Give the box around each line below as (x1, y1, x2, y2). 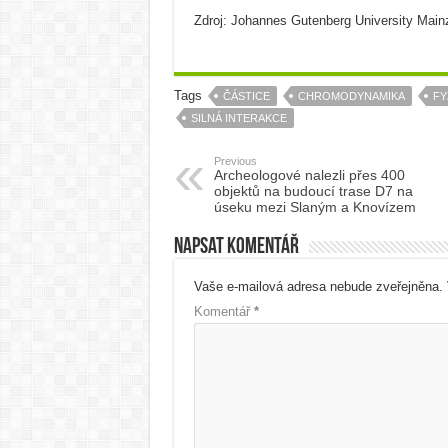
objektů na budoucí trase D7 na (213, 183, 413, 199)
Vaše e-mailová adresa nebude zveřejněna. (193, 279, 443, 294)
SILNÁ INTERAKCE (190, 112, 287, 124)
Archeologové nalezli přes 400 (213, 167, 405, 183)
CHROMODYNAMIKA (297, 90, 405, 102)
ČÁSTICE (222, 90, 270, 102)
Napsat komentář (173, 236, 299, 259)
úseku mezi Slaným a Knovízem (213, 199, 416, 215)
